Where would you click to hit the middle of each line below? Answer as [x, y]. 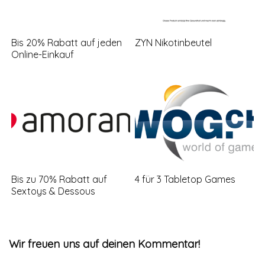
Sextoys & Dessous [54, 191]
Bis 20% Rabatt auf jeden [67, 42]
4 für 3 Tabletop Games [185, 180]
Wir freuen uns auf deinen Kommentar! [104, 244]
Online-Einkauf [43, 54]
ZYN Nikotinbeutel [174, 42]
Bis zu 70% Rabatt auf [59, 180]
